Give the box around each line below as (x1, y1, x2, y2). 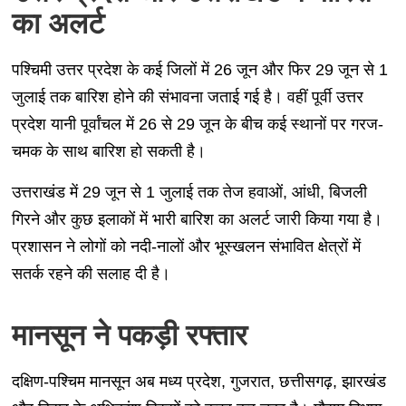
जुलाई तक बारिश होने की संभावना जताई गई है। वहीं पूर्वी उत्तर (11, 87, 363, 106)
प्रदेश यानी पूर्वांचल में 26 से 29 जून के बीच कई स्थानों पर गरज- (11, 114, 383, 133)
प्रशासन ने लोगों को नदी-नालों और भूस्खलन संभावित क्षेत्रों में (11, 237, 361, 256)
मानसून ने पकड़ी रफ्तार (11, 318, 247, 352)
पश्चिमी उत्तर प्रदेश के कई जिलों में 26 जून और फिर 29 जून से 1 (11, 60, 388, 79)
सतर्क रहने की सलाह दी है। (11, 264, 170, 283)
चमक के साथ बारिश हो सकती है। (11, 141, 206, 160)
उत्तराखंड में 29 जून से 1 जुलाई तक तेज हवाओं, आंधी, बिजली (11, 182, 367, 201)
